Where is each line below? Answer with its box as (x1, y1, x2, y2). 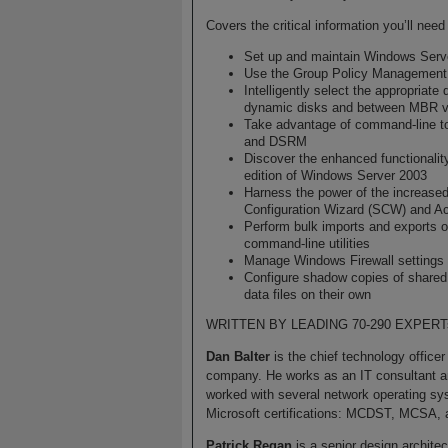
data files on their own (244, 286, 372, 302)
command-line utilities (244, 235, 371, 251)
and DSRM (244, 133, 308, 149)
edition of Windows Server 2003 (244, 167, 428, 183)
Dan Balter (205, 349, 270, 365)
